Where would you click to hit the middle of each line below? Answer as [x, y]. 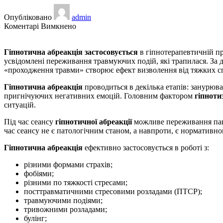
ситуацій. [20, 105]
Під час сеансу [30, 121]
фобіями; [39, 173]
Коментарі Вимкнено [40, 26]
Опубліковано [28, 17]
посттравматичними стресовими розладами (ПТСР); [113, 191]
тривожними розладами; [65, 209]
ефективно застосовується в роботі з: [146, 147]
